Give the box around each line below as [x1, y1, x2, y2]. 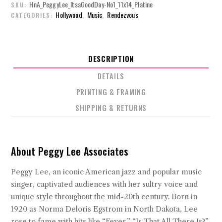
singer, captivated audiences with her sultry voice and [11, 179, 198, 189]
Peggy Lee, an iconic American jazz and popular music [11, 167, 202, 176]
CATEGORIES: [11, 10, 56, 19]
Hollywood [55, 9, 82, 20]
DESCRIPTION [88, 53, 134, 64]
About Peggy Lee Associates [11, 143, 129, 159]
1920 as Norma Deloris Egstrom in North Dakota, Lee [11, 204, 198, 214]
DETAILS [97, 70, 125, 81]
